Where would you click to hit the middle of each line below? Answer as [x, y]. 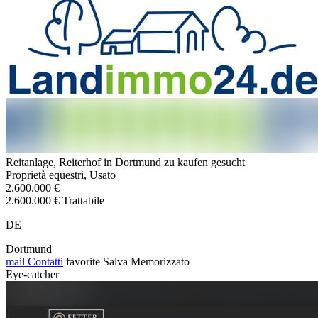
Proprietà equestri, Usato [61, 175]
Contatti [44, 261]
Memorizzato [160, 261]
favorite [83, 261]
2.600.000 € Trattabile [55, 200]
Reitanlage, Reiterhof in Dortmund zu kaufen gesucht [125, 162]
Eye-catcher [32, 274]
